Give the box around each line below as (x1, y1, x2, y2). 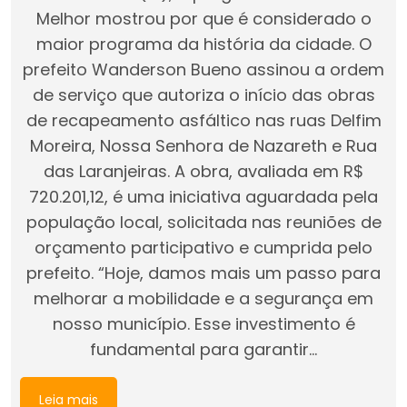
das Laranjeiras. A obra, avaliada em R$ (44, 159, 363, 183)
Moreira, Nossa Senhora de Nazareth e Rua (30, 134, 377, 157)
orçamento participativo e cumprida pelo (35, 235, 372, 259)
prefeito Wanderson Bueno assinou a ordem (23, 57, 384, 81)
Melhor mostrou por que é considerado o (35, 6, 372, 30)
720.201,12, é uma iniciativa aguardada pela (29, 184, 378, 208)
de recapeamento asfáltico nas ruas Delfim (25, 108, 382, 132)
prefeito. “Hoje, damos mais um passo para (26, 261, 381, 284)
